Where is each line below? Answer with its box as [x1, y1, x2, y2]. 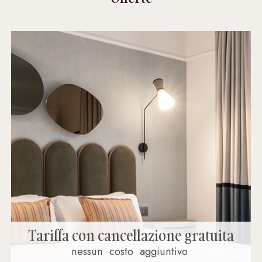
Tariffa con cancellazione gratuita [28, 225, 234, 246]
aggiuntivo [140, 243, 188, 260]
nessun [71, 243, 103, 260]
